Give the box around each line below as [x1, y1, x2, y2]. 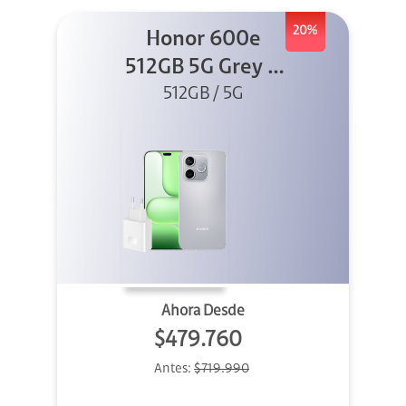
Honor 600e [145, 29, 261, 52]
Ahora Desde [161, 304, 245, 320]
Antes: [154, 362, 194, 377]
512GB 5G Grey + [124, 57, 282, 80]
